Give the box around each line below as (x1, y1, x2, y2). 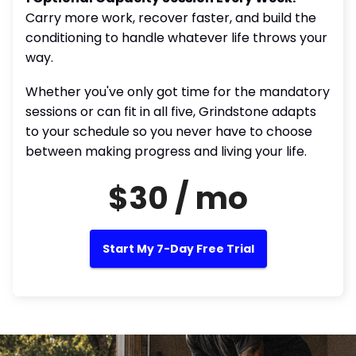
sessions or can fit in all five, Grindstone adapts (25, 103, 316, 121)
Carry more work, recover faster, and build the (25, 9, 316, 27)
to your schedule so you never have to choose (25, 122, 312, 141)
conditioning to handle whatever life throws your (25, 29, 327, 47)
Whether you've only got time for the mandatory (25, 83, 330, 101)
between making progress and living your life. (25, 142, 307, 161)
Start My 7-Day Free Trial (102, 241, 254, 257)
